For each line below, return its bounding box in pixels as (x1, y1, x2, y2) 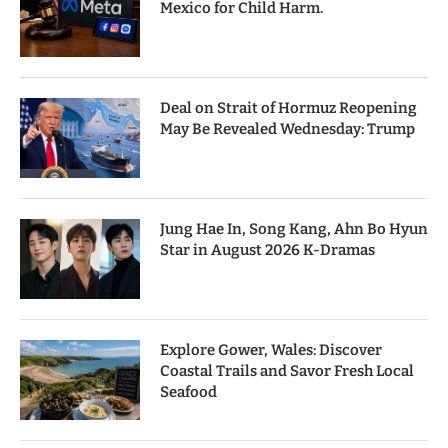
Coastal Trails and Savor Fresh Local (160, 362, 414, 381)
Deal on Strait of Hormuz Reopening (160, 99, 417, 118)
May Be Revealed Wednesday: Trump (160, 120, 415, 139)
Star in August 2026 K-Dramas (160, 241, 375, 260)
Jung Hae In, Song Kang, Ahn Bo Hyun (160, 220, 428, 239)
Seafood (160, 383, 217, 402)
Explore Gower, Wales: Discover (160, 341, 382, 360)
